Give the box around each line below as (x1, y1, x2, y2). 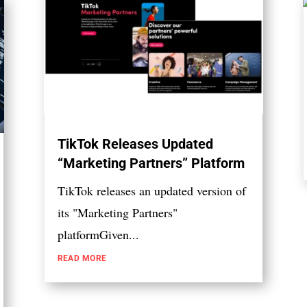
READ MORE (57, 254, 107, 264)
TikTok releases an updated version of (57, 182, 246, 199)
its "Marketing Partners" (57, 204, 177, 221)
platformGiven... (57, 226, 139, 243)
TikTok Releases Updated (57, 136, 213, 153)
